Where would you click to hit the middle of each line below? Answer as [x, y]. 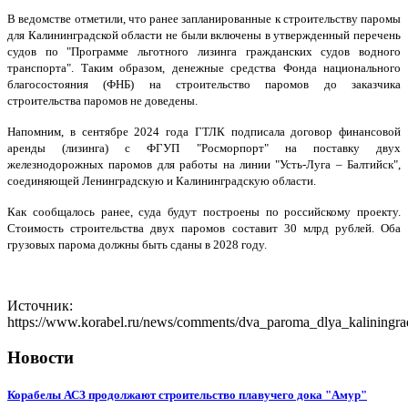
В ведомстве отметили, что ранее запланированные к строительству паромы [204, 19]
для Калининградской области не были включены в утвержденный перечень [204, 36]
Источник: [40, 306]
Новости [41, 358]
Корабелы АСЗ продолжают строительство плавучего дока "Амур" [187, 395]
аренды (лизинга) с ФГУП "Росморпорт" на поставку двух [204, 148]
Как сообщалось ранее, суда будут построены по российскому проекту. [204, 212]
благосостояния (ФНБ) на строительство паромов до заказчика [204, 85]
